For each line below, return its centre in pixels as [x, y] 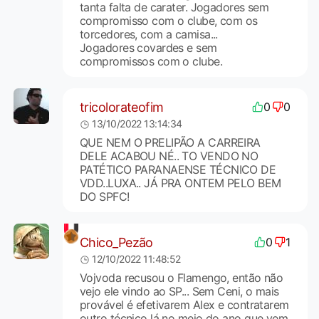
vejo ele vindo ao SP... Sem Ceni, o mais [179, 292]
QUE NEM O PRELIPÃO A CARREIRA [170, 143]
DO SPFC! [104, 197]
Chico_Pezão [116, 242]
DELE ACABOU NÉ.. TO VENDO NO [169, 156]
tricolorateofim [121, 107]
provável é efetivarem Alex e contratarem [184, 305]
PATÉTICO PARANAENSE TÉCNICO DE [178, 170]
